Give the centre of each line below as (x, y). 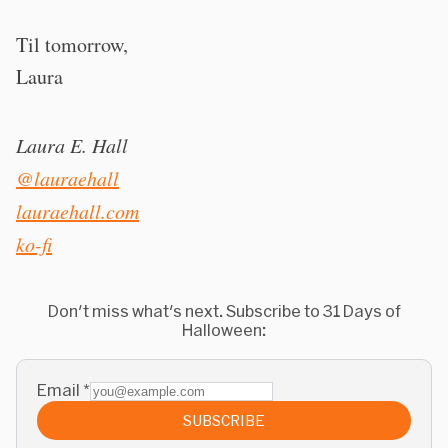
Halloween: (224, 329)
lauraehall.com (77, 210)
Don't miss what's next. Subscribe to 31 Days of (224, 310)
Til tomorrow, (72, 44)
